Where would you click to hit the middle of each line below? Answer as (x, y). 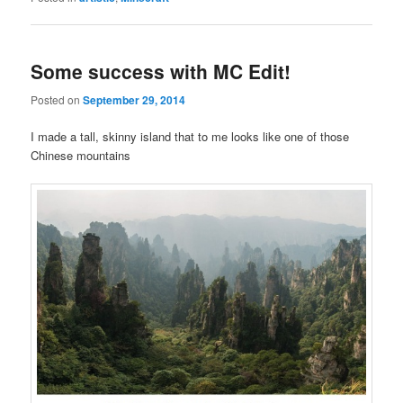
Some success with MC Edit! (161, 72)
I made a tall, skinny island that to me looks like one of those (190, 136)
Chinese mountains (81, 155)
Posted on (57, 99)
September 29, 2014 (134, 99)
